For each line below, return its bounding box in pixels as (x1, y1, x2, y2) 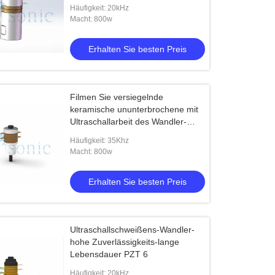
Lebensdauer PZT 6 (70, 249, 149, 259)
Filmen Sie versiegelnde (70, 92, 164, 102)
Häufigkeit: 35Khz (70, 136, 130, 145)
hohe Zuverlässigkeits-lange (70, 237, 180, 247)
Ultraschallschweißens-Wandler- (70, 225, 195, 234)
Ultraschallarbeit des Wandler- (70, 117, 187, 126)
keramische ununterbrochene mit (70, 104, 199, 114)
